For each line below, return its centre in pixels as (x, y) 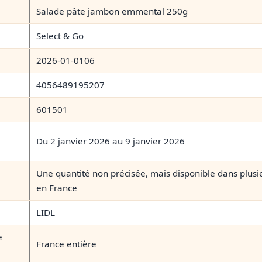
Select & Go (60, 36)
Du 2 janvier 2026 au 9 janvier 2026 (111, 141)
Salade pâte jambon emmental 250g (112, 11)
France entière (67, 244)
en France (57, 188)
